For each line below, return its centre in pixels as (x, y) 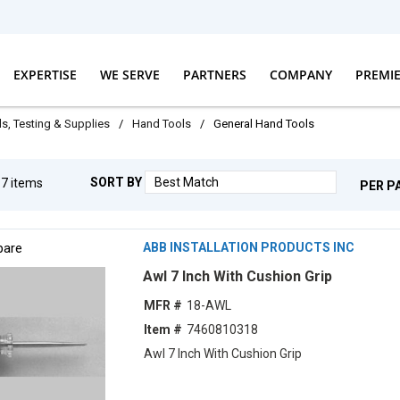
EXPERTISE (45, 74)
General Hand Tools (264, 124)
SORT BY (116, 183)
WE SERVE (129, 74)
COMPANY (300, 74)
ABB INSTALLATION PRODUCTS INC (249, 247)
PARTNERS (214, 74)
